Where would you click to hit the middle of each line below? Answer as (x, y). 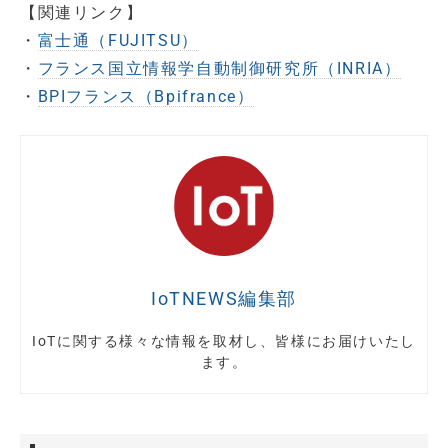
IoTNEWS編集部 (224, 299)
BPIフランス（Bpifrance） (146, 97)
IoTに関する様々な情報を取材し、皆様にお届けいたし (224, 341)
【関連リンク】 (82, 13)
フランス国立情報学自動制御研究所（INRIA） (219, 69)
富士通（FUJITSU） (118, 41)
